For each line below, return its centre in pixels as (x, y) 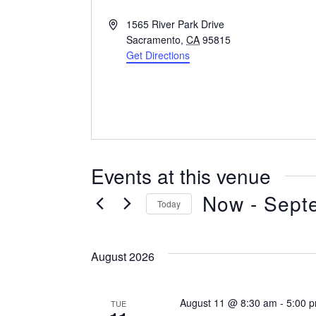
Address (126, 23)
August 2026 (123, 256)
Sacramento (154, 39)
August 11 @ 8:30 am (228, 303)
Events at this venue (181, 176)
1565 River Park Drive (176, 24)
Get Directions (158, 55)
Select (218, 226)
